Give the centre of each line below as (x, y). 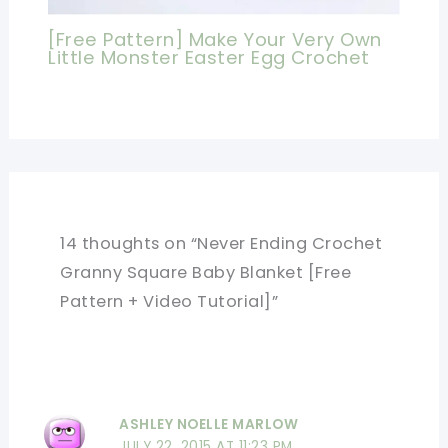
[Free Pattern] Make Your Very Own (215, 40)
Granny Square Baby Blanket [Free (206, 272)
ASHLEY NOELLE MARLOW (209, 425)
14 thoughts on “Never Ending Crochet (221, 243)
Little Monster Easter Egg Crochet (209, 58)
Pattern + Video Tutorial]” (169, 301)
